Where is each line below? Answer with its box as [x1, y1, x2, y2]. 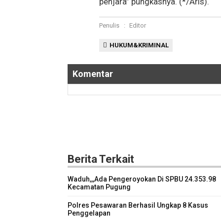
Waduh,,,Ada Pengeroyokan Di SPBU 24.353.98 [68, 175, 216, 184]
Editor [129, 22, 147, 30]
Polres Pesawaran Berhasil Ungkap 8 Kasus [68, 201, 208, 210]
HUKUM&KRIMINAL [110, 41, 169, 49]
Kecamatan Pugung [68, 183, 131, 191]
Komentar [73, 69, 113, 79]
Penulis [99, 22, 120, 30]
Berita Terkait [68, 153, 134, 166]
